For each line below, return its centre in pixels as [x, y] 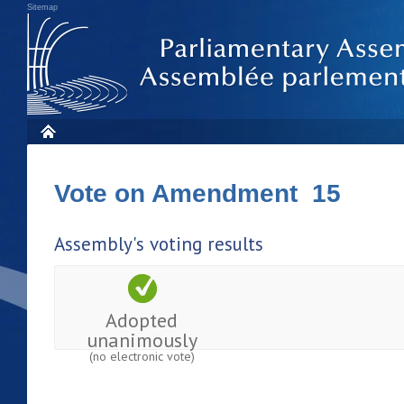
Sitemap [42, 7]
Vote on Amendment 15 [197, 193]
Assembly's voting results [159, 244]
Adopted [142, 320]
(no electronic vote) [142, 356]
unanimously [142, 340]
